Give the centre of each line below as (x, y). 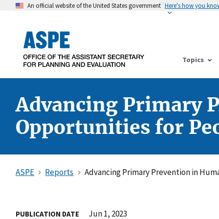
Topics (193, 59)
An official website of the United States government (94, 5)
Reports (59, 172)
